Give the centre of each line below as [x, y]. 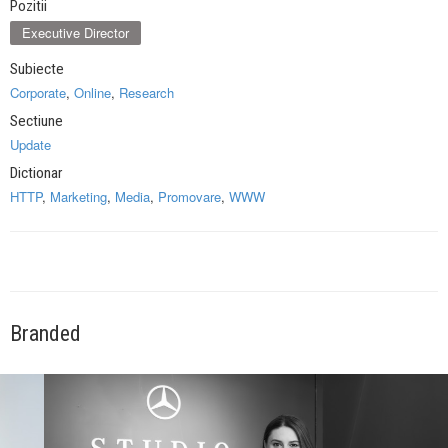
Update [30, 145]
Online [92, 93]
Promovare [189, 197]
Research [146, 93]
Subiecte [37, 69]
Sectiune [36, 121]
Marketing [78, 197]
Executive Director [75, 33]
